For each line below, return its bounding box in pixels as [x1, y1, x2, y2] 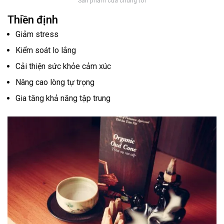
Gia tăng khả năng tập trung [15, 93, 110, 103]
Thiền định [7, 13, 58, 26]
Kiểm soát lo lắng [15, 45, 76, 55]
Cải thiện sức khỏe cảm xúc [15, 61, 111, 71]
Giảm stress [15, 29, 58, 39]
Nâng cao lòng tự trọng [15, 77, 94, 87]
